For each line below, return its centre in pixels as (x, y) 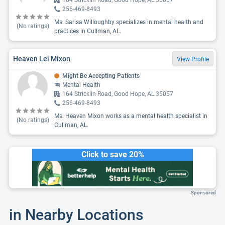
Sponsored (203, 193)
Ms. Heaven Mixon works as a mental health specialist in (131, 116)
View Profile (193, 59)
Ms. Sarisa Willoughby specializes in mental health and (129, 22)
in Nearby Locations (76, 215)
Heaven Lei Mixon (42, 59)
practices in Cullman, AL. (88, 31)
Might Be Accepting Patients (101, 76)
